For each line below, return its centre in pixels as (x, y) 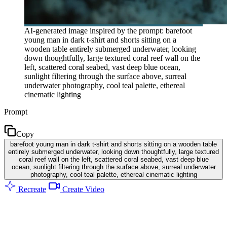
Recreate (31, 189)
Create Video (82, 189)
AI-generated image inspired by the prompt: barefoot (108, 30)
